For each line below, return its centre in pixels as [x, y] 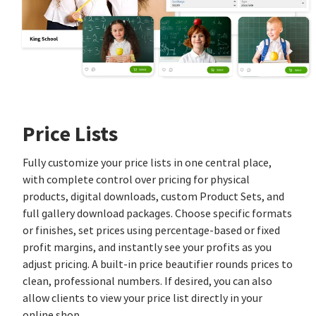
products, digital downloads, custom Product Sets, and [153, 197]
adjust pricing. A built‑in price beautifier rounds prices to [158, 265]
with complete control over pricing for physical [136, 180]
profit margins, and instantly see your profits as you [147, 248]
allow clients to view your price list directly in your [142, 299]
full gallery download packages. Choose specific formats [157, 214]
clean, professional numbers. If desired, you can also [147, 282]
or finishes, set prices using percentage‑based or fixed [151, 231]
